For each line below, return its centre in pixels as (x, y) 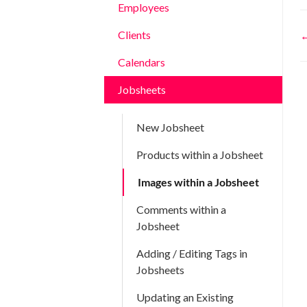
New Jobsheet (170, 127)
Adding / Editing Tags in (192, 253)
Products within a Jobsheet (200, 155)
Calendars (142, 62)
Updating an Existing (185, 297)
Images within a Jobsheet (198, 182)
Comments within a (181, 209)
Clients (134, 35)
